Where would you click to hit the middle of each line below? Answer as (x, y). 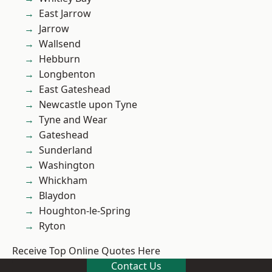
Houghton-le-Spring (85, 211)
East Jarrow (65, 14)
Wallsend (60, 44)
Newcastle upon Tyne (88, 105)
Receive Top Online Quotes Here (86, 251)
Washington (67, 165)
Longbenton (67, 74)
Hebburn (59, 59)
